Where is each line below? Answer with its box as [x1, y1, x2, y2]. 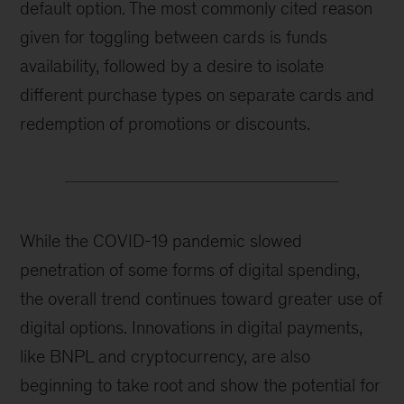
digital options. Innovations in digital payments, [20, 317, 363, 338]
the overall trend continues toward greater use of [20, 289, 383, 309]
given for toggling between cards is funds [20, 27, 328, 48]
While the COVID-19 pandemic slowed [20, 231, 303, 252]
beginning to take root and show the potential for [20, 375, 381, 396]
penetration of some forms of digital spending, [20, 260, 361, 280]
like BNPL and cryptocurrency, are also [20, 346, 311, 367]
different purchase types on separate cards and [20, 85, 375, 106]
